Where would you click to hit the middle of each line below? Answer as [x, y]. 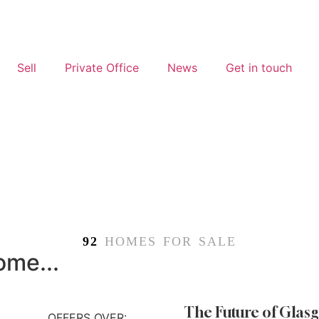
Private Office [102, 68]
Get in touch [259, 68]
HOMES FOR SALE [167, 241]
